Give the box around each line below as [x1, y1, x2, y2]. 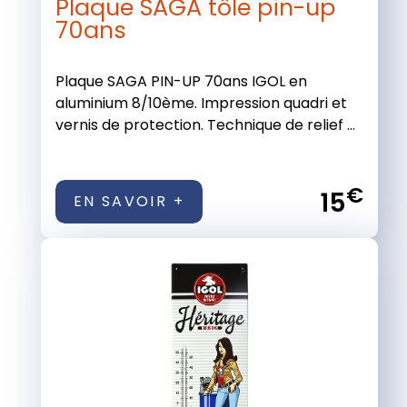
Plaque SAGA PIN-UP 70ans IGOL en [55, 70, 307, 92]
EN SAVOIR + [73, 190, 184, 212]
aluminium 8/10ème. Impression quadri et [55, 92, 347, 114]
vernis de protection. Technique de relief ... [55, 114, 355, 135]
